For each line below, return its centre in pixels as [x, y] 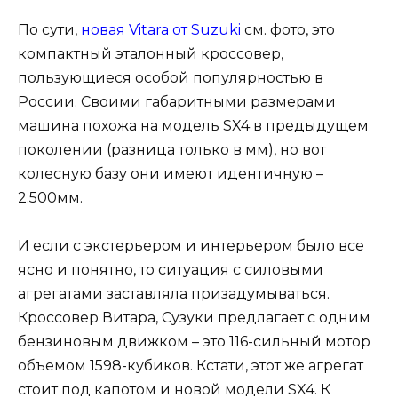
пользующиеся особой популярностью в [171, 78]
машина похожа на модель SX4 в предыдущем [193, 126]
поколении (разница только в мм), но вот [172, 150]
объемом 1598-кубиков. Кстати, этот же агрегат [191, 366]
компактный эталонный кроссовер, [151, 54]
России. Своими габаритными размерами [177, 102]
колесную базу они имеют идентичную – [171, 174]
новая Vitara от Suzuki [161, 30]
